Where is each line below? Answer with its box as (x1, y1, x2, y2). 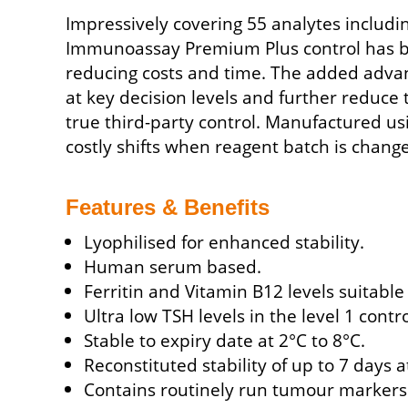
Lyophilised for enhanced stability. (84, 229, 364, 254)
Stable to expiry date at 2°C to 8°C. (84, 328, 365, 352)
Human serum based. (84, 254, 261, 279)
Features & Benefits (66, 195, 270, 219)
